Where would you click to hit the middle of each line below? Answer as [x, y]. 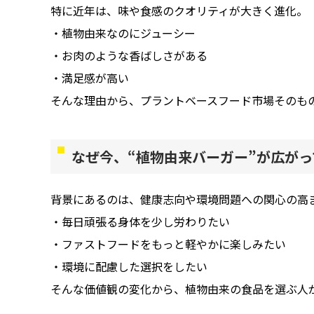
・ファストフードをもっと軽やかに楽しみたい [168, 244]
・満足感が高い [90, 77]
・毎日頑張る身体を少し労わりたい [140, 221]
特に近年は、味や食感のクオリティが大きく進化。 [179, 10]
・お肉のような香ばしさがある [129, 55]
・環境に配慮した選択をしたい [129, 266]
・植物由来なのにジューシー [123, 33]
